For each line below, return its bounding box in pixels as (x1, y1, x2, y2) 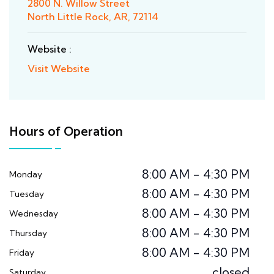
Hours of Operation (9, 120, 123, 143)
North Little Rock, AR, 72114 (28, 10, 158, 23)
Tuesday (9, 188, 44, 199)
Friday (9, 246, 34, 258)
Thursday (9, 227, 47, 239)
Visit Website (28, 62, 90, 75)
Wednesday (9, 207, 58, 219)
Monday (9, 168, 42, 180)
